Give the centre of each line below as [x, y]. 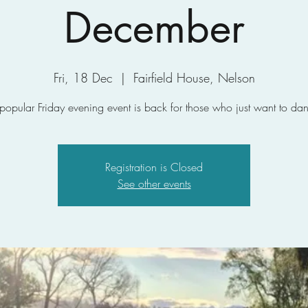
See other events [154, 184]
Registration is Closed [154, 167]
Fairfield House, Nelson [194, 78]
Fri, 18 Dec [83, 78]
